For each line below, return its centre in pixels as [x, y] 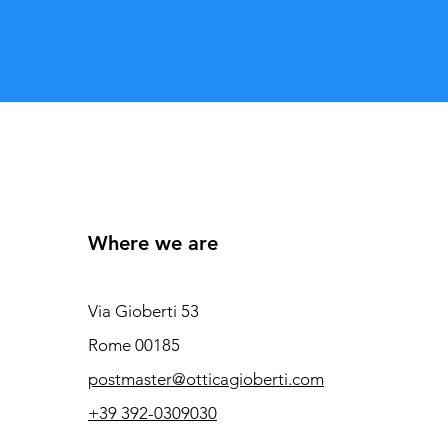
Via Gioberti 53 [144, 310]
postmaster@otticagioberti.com [206, 378]
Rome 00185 [134, 344]
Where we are [153, 242]
